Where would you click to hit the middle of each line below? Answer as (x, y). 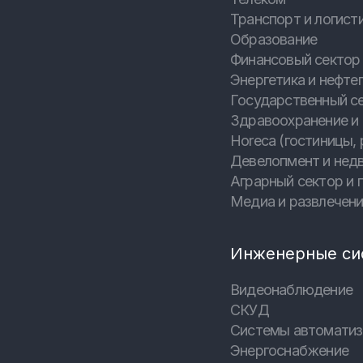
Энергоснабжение (289, 351)
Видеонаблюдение (291, 290)
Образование (273, 40)
